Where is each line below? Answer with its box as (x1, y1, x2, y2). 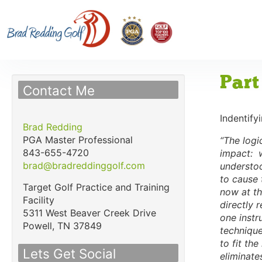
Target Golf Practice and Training (23, 181, 170, 194)
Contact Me (23, 82, 95, 99)
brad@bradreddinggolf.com (23, 160, 145, 172)
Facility (23, 194, 54, 206)
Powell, (23, 220, 54, 232)
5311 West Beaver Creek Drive (23, 207, 156, 219)
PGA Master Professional (23, 134, 133, 146)
